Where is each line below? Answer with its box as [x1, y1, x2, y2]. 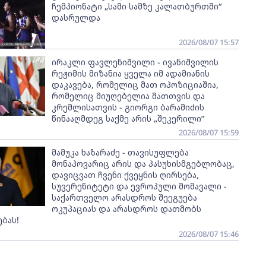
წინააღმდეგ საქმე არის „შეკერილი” [51, 113, 204, 124]
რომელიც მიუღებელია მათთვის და [51, 90, 205, 102]
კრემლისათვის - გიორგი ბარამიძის [51, 102, 204, 113]
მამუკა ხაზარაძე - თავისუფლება [51, 147, 189, 158]
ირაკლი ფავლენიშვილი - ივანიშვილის [51, 56, 218, 68]
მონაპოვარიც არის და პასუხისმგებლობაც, [51, 158, 235, 169]
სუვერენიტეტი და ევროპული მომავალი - [51, 180, 227, 192]
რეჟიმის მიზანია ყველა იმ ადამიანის [51, 68, 210, 79]
